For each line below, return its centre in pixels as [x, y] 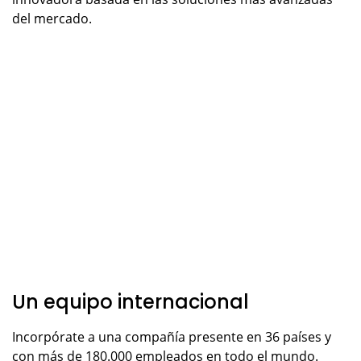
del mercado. [52, 19]
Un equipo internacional [131, 302]
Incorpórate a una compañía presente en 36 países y [172, 337]
